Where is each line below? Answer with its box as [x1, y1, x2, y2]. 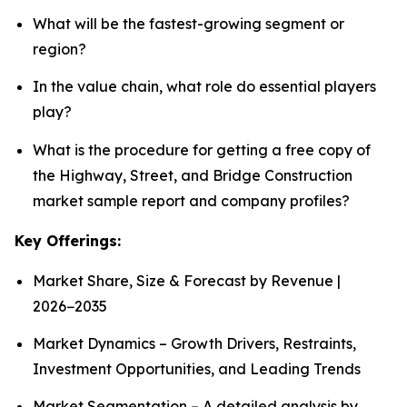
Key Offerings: [15, 231, 121, 250]
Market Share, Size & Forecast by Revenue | [33, 271, 341, 290]
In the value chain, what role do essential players [33, 77, 376, 96]
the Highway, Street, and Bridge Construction [33, 165, 352, 184]
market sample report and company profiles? [33, 191, 350, 210]
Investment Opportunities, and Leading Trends [33, 359, 361, 378]
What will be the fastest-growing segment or [33, 14, 344, 33]
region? [33, 39, 86, 58]
